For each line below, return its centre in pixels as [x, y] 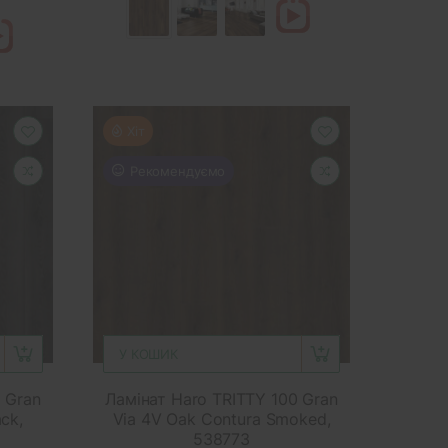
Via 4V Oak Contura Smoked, [221, 418]
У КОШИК [148, 353]
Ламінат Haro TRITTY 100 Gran [221, 398]
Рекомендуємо [177, 170]
